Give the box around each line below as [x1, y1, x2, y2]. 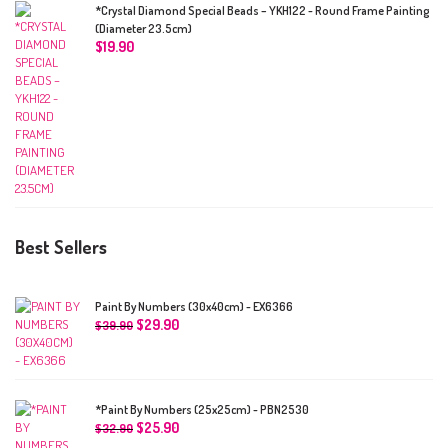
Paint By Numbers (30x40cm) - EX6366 [95, 298, 293, 314]
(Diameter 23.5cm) [95, 20, 192, 36]
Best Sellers [15, 235, 107, 258]
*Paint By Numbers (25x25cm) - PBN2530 [95, 401, 309, 417]
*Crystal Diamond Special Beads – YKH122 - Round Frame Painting [95, 2, 430, 18]
